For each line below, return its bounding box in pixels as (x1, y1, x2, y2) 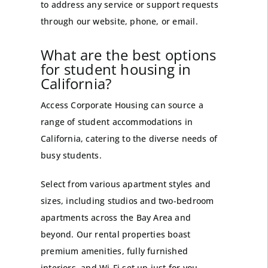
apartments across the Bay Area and (40, 212, 191, 224)
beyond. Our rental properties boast (40, 229, 191, 240)
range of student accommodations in (40, 116, 193, 128)
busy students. (40, 150, 102, 162)
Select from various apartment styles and (40, 178, 211, 190)
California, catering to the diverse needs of (40, 133, 218, 145)
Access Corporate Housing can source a (40, 99, 203, 111)
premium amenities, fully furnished (40, 245, 188, 257)
